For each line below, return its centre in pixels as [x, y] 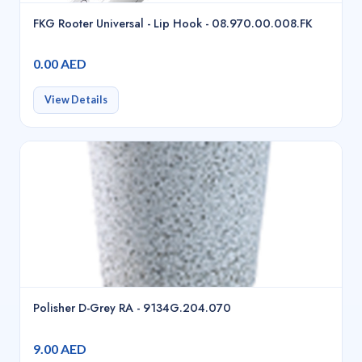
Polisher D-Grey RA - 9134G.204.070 [132, 308]
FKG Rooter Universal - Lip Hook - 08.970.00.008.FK [173, 24]
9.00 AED [60, 348]
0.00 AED [60, 64]
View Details [76, 100]
